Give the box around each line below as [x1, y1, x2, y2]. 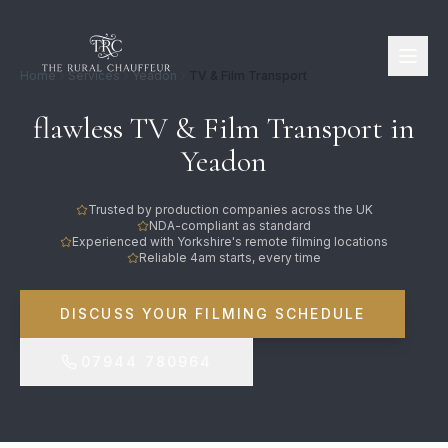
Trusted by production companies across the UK [87, 202, 373, 217]
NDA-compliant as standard [149, 218, 311, 233]
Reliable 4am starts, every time [139, 250, 321, 265]
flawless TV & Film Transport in [33, 110, 415, 147]
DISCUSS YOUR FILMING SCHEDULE [60, 305, 365, 322]
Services [68, 68, 120, 83]
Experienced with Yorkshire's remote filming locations [72, 234, 388, 249]
